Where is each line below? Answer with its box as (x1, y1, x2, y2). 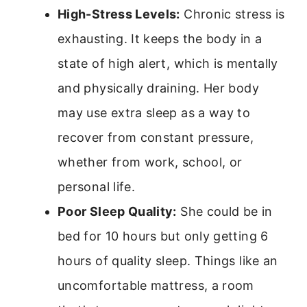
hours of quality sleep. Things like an (58, 253, 278, 268)
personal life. (58, 179, 136, 194)
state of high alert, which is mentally (58, 56, 278, 71)
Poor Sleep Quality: (58, 204, 177, 219)
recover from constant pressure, (58, 130, 254, 145)
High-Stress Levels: (58, 6, 180, 21)
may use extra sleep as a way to (58, 105, 251, 120)
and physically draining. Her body (58, 80, 259, 95)
